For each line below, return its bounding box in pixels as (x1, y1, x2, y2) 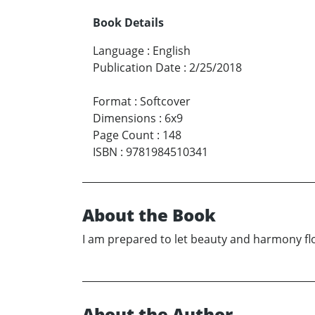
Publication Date (93, 59, 181, 75)
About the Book (82, 202, 216, 226)
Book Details (93, 14, 164, 30)
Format (93, 93, 131, 109)
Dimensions (93, 110, 156, 126)
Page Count (93, 127, 154, 143)
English (153, 42, 191, 58)
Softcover (140, 93, 191, 109)
